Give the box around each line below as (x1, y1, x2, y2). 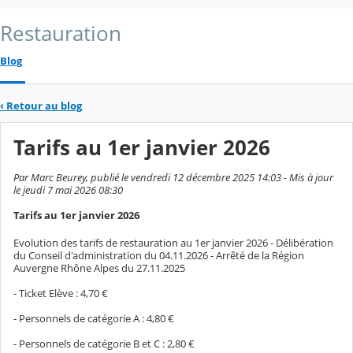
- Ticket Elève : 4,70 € (13, 285, 108, 300)
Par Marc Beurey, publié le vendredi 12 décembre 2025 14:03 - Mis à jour (13, 169, 333, 184)
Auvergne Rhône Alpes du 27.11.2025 (13, 260, 185, 275)
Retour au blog (6, 98, 82, 113)
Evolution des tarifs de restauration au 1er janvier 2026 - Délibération (13, 235, 333, 250)
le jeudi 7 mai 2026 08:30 (13, 182, 123, 197)
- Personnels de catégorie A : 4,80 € (13, 310, 174, 325)
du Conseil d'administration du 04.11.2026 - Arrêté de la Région (13, 247, 304, 262)
